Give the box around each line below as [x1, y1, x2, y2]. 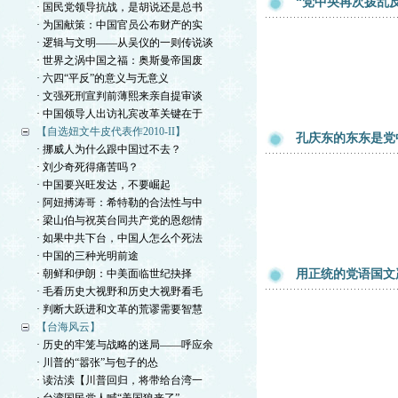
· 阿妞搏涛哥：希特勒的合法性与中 [36, 196, 203, 209]
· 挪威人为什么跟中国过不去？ [36, 143, 181, 155]
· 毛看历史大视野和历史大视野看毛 [36, 285, 203, 298]
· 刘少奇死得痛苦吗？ [36, 161, 139, 173]
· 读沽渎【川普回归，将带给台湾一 [36, 374, 203, 386]
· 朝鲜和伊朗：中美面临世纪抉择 [36, 267, 192, 280]
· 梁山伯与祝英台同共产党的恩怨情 [36, 214, 203, 227]
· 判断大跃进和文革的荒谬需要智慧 [36, 303, 203, 315]
